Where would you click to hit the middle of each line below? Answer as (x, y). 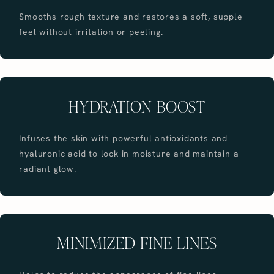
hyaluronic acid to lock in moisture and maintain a (129, 153)
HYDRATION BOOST (137, 106)
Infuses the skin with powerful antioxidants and (124, 138)
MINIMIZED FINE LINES (137, 243)
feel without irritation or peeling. (91, 31)
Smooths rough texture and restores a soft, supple (131, 16)
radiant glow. (48, 168)
